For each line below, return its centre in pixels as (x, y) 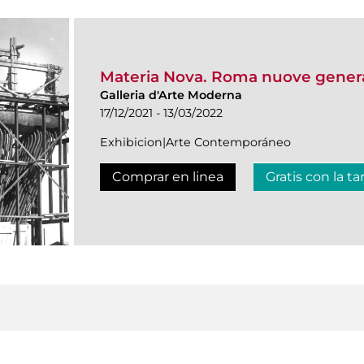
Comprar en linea (168, 177)
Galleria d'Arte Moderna (171, 95)
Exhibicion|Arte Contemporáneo (195, 143)
